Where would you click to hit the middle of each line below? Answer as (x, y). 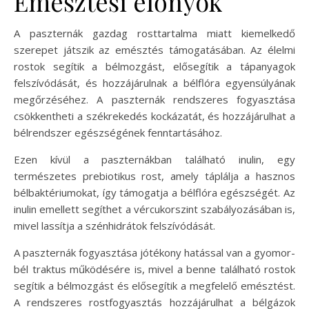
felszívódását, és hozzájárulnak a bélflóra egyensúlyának (154, 82)
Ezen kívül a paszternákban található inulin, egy (154, 159)
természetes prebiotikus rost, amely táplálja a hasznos (154, 176)
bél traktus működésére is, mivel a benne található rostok (154, 269)
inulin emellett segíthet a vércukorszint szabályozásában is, (154, 209)
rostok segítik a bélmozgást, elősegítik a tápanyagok (154, 66)
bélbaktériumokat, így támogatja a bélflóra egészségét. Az (154, 192)
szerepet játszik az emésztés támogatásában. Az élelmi (154, 49)
